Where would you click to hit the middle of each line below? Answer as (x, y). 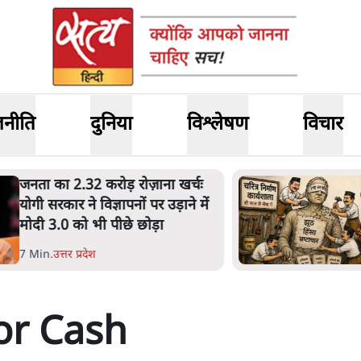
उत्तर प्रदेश (46, 255)
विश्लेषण (217, 125)
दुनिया (112, 125)
